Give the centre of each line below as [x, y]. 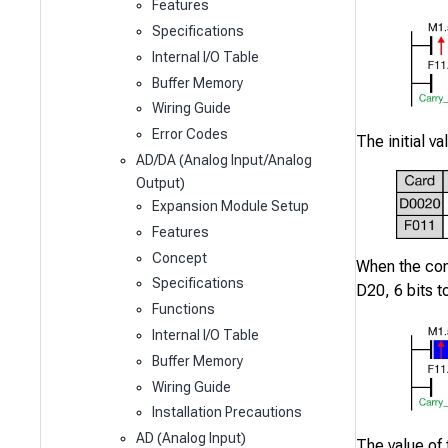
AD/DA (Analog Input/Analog [224, 160]
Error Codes [189, 134]
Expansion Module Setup [230, 206]
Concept [179, 257]
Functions [183, 309]
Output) [161, 183]
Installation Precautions [226, 412]
